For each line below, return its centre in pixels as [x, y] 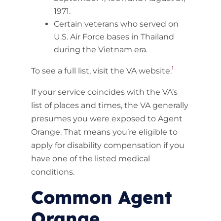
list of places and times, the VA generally [110, 105]
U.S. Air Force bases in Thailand [114, 37]
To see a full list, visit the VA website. [101, 71]
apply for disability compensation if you [108, 145]
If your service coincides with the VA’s [104, 92]
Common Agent [101, 197]
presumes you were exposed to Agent [107, 119]
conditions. [53, 172]
